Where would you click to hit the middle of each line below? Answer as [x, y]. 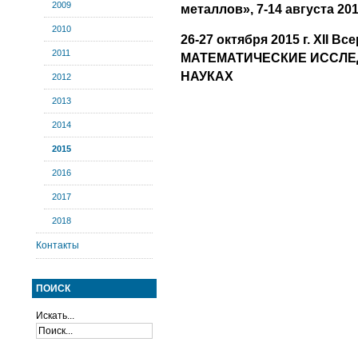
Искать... [55, 316]
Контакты [57, 245]
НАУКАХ [207, 76]
